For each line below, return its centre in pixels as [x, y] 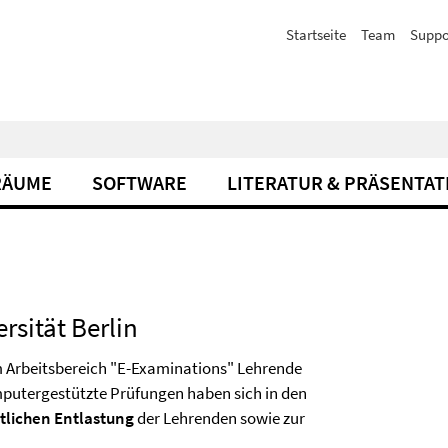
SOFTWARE [139, 182]
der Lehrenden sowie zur [219, 418]
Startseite [316, 34]
